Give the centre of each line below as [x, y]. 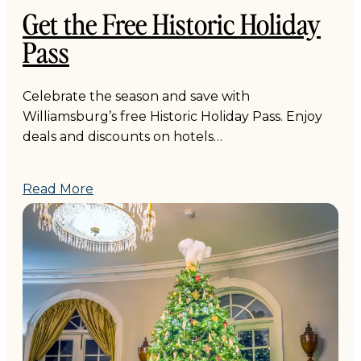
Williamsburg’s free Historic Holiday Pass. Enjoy [172, 116]
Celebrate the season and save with [136, 96]
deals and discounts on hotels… [122, 136]
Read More [58, 189]
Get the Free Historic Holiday [172, 22]
